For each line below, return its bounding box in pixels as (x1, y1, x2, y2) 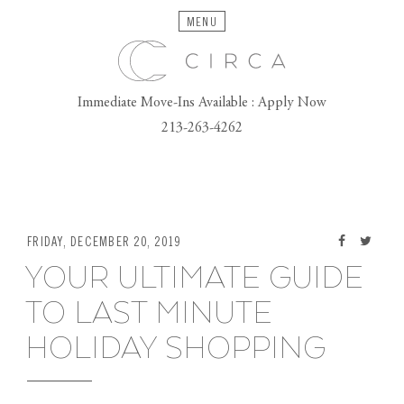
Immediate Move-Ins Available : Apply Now (78, 96, 326, 110)
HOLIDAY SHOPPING (25, 332, 326, 367)
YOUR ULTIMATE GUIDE (25, 262, 363, 297)
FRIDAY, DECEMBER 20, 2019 (27, 237, 181, 248)
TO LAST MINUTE (25, 297, 272, 332)
